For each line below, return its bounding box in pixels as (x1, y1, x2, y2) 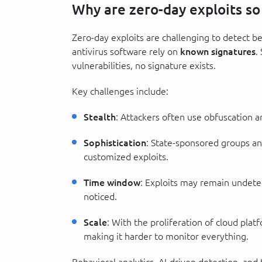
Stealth (84, 111, 116, 122)
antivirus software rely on (72, 46, 180, 57)
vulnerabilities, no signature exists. (72, 60, 216, 71)
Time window (84, 177, 140, 188)
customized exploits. (84, 151, 168, 162)
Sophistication (84, 137, 146, 148)
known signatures (180, 46, 256, 57)
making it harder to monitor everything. (84, 230, 249, 242)
